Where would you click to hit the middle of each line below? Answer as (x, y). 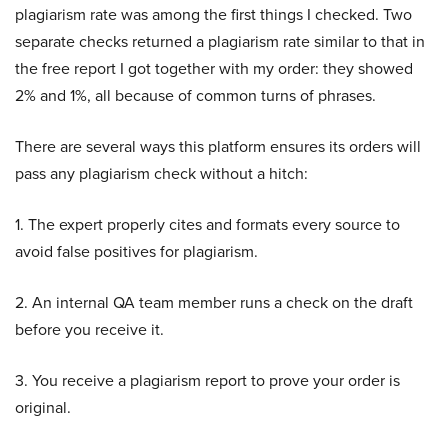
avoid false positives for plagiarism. (136, 252)
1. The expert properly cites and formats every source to (207, 225)
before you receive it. (89, 330)
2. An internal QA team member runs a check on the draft (214, 303)
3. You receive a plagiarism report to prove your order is (207, 381)
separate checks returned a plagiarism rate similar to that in (220, 42)
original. (43, 408)
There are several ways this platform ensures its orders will (218, 147)
